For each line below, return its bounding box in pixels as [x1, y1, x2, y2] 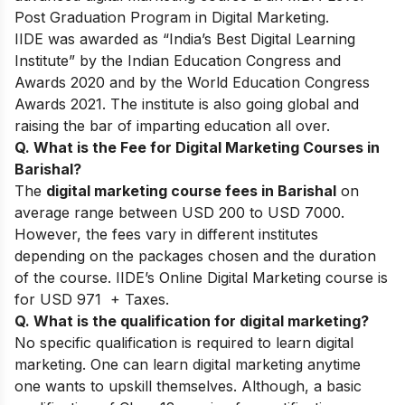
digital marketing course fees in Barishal [46, 181, 336, 200]
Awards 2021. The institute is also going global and [14, 94, 359, 113]
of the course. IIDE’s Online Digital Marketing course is [14, 268, 388, 287]
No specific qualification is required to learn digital [14, 333, 353, 352]
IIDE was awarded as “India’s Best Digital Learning [14, 29, 355, 48]
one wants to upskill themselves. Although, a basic [14, 376, 362, 395]
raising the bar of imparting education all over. [14, 116, 334, 135]
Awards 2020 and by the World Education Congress [14, 72, 370, 91]
